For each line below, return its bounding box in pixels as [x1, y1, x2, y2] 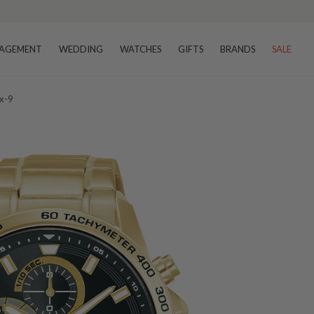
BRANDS [220, 43, 255, 55]
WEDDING [59, 43, 103, 55]
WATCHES [120, 43, 161, 55]
